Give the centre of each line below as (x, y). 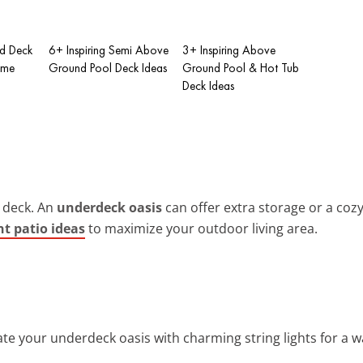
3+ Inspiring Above (229, 50)
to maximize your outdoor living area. (201, 228)
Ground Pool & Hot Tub (241, 68)
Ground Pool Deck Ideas (108, 68)
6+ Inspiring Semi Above (109, 50)
